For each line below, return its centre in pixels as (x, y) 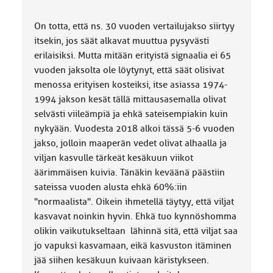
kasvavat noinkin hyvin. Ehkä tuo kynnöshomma (135, 216)
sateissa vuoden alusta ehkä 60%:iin (110, 187)
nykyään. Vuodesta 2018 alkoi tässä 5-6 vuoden (134, 129)
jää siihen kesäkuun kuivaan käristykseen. (121, 260)
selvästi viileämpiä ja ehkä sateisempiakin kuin (131, 114)
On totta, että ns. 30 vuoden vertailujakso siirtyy (134, 26)
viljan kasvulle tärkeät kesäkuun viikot (113, 158)
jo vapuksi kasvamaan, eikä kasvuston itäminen (133, 246)
